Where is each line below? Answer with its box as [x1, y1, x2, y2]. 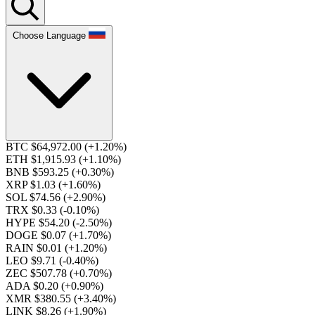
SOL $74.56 [6, 191, 63, 203]
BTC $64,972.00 [6, 141, 84, 153]
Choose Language [13, 30, 86, 41]
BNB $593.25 [6, 166, 72, 178]
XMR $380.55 [6, 292, 74, 304]
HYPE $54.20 [6, 217, 72, 229]
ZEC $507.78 [6, 267, 70, 279]
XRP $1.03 [6, 179, 58, 191]
